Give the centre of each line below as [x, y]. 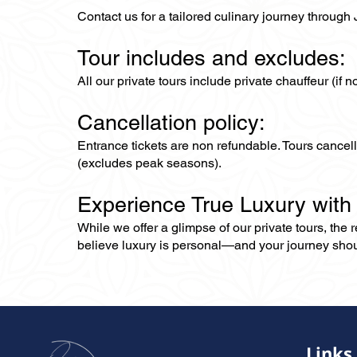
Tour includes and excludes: [212, 58]
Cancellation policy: [175, 122]
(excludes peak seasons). [149, 163]
